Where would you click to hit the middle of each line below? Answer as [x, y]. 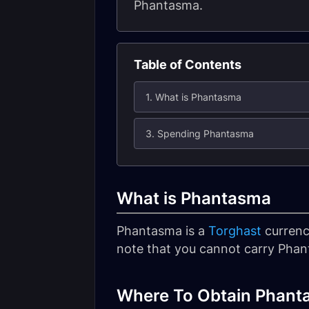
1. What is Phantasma [193, 97]
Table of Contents [188, 64]
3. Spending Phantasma [200, 133]
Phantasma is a [162, 231]
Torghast [235, 231]
